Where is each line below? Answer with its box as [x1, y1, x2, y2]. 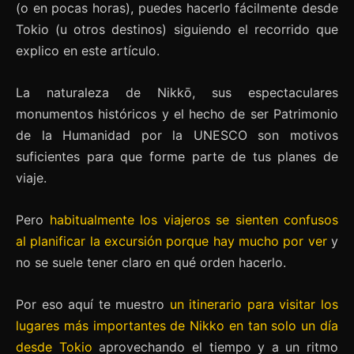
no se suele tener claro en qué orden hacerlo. [16, 254, 286, 270]
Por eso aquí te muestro [16, 296, 170, 312]
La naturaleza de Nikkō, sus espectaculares [16, 84, 338, 100]
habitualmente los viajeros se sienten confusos [49, 211, 338, 228]
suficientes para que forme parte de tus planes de [16, 148, 338, 164]
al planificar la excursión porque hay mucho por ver [16, 232, 327, 249]
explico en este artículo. [16, 42, 160, 58]
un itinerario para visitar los [169, 296, 339, 312]
